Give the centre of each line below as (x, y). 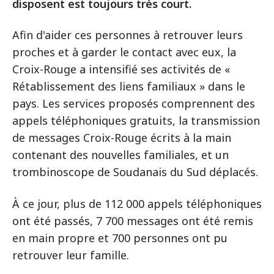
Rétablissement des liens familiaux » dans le (129, 86)
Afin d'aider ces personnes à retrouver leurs (128, 35)
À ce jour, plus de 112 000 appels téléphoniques (137, 203)
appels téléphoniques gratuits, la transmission (136, 120)
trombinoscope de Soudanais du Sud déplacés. (135, 172)
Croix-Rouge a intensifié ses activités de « (121, 69)
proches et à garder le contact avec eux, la (124, 52)
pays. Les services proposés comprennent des (134, 103)
